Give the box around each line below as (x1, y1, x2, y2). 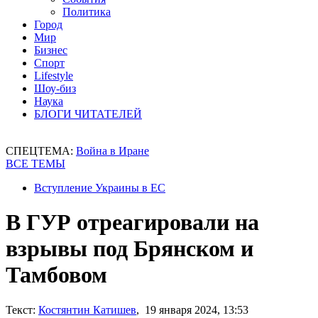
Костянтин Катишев (38, 303, 136, 316)
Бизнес (34, 44, 67, 56)
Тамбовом (6, 262, 107, 288)
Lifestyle (34, 70, 73, 82)
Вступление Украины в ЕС (34, 182, 165, 194)
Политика (62, 6, 111, 18)
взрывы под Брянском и (6, 236, 253, 262)
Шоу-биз (34, 82, 76, 94)
